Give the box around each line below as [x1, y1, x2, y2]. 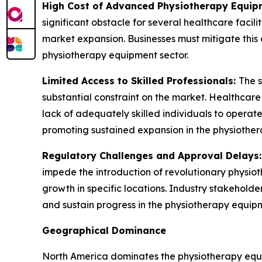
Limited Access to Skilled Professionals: [42, 75, 239, 87]
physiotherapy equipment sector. [42, 49, 188, 61]
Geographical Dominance [42, 225, 166, 237]
